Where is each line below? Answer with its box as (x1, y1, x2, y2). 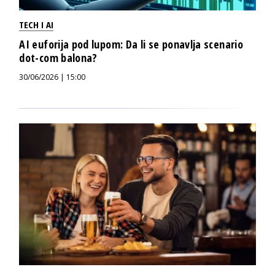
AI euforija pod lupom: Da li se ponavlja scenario (19, 36, 243, 52)
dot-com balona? (19, 50, 98, 65)
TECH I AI (19, 18, 54, 31)
